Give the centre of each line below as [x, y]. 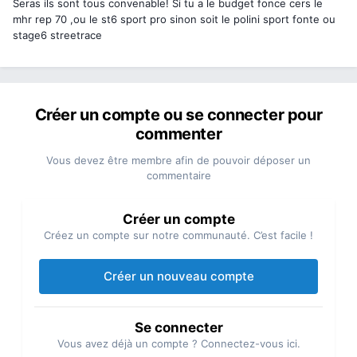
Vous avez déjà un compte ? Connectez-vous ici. [178, 344]
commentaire [178, 176]
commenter [178, 134]
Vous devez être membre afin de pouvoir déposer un [178, 161]
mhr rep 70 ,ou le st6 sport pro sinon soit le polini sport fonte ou [174, 20]
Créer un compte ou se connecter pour [178, 115]
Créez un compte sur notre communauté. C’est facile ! [178, 235]
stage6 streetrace [57, 35]
